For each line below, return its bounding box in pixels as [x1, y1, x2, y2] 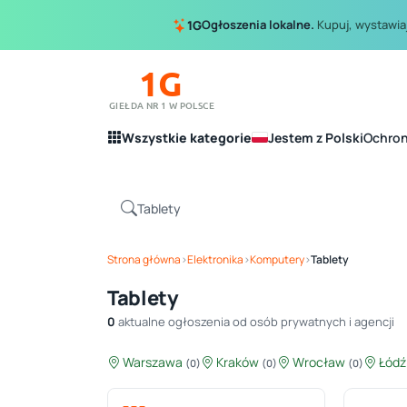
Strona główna [107, 252, 181, 267]
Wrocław [290, 353, 348, 371]
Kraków [213, 353, 262, 371]
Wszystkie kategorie [122, 128, 252, 146]
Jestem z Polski [268, 128, 363, 146]
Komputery [250, 252, 304, 267]
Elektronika [187, 252, 243, 267]
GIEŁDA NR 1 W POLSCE [109, 97, 214, 112]
